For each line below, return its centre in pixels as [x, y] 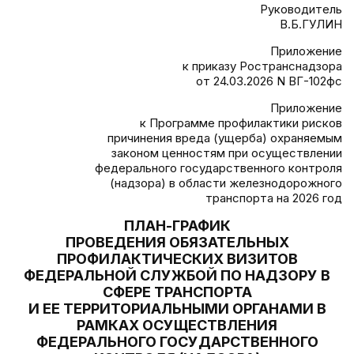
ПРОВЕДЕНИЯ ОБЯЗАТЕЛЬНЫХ [177, 242]
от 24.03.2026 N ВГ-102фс [269, 81]
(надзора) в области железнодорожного [226, 183]
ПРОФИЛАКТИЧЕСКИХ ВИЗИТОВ [177, 259]
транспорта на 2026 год [274, 198]
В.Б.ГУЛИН [311, 24]
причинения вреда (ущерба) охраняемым [225, 138]
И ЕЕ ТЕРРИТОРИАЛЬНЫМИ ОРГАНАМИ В [177, 309]
